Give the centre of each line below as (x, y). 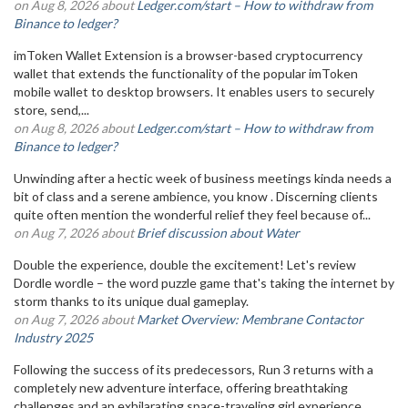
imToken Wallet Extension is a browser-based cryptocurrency (188, 55)
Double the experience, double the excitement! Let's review (185, 265)
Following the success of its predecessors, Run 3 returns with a (194, 369)
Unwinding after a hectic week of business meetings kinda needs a (203, 178)
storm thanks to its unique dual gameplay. (134, 301)
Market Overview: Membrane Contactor (250, 319)
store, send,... (51, 110)
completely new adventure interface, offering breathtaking (181, 388)
